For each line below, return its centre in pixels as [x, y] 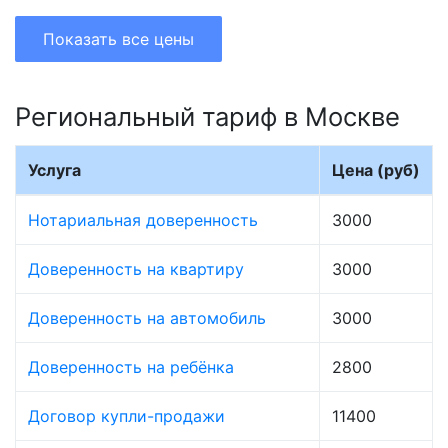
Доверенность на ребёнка [131, 367]
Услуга [54, 170]
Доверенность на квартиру [136, 269]
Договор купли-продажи [126, 416]
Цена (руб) [376, 170]
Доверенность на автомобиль [147, 318]
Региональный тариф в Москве [207, 117]
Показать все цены [118, 39]
